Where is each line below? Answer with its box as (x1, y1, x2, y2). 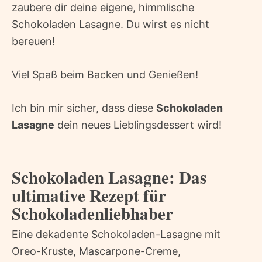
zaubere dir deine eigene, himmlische (12, 1, 194, 14)
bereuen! (12, 35, 55, 48)
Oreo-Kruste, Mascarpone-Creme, (12, 245, 181, 258)
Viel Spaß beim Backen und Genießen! (12, 68, 198, 81)
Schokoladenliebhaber (12, 201, 173, 226)
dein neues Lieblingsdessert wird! (54, 119, 222, 132)
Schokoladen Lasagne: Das (12, 165, 206, 190)
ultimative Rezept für (12, 183, 166, 208)
